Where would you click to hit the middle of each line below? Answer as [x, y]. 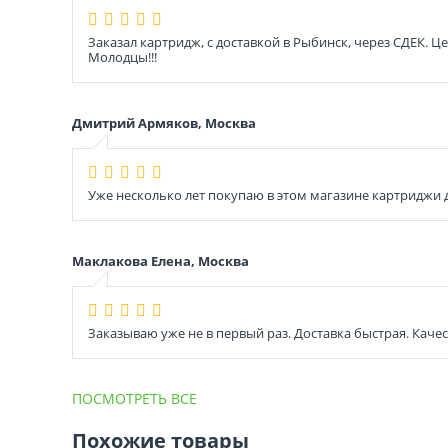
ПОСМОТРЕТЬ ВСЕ [134, 398]
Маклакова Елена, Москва [160, 260]
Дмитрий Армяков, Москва [164, 122]
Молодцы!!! [122, 56]
